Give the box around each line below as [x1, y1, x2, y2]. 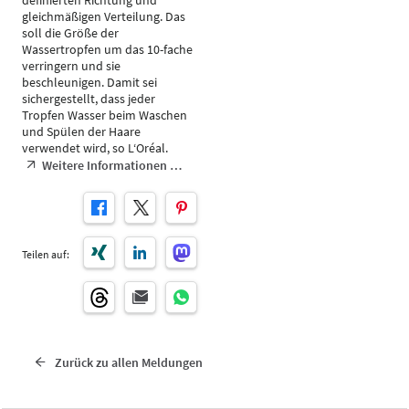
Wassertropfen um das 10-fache [22, 41, 193, 58]
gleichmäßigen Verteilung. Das [22, 8, 185, 25]
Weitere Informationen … [41, 157, 182, 173]
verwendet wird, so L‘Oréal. [22, 140, 168, 156]
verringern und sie [22, 58, 121, 74]
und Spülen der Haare [22, 123, 141, 140]
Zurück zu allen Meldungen [55, 354, 204, 371]
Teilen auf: [22, 247, 69, 261]
